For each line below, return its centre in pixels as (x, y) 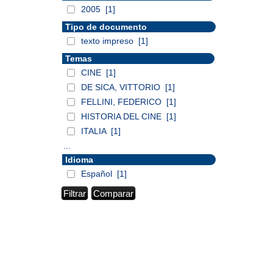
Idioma (79, 160)
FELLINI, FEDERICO (122, 102)
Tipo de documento (106, 27)
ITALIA (95, 131)
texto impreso (108, 41)
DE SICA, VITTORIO (122, 87)
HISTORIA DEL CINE (122, 116)
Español (98, 174)
